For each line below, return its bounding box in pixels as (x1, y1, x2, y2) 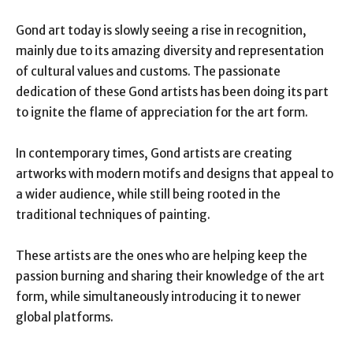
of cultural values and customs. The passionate (16, 63, 281, 79)
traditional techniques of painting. (16, 206, 210, 222)
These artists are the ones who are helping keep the (16, 247, 307, 263)
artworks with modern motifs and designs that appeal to (16, 165, 333, 181)
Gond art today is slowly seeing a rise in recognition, (16, 22, 307, 38)
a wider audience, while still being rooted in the (16, 186, 281, 202)
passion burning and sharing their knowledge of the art (16, 268, 325, 284)
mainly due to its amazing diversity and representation (16, 43, 324, 58)
